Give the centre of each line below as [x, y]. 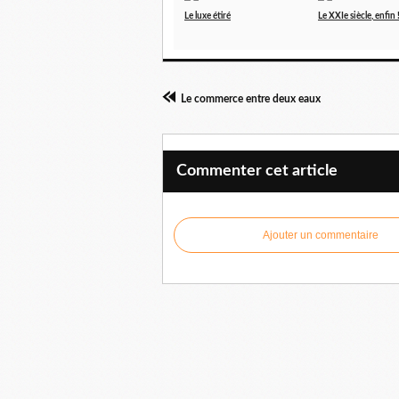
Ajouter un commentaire [321, 236]
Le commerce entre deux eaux [251, 99]
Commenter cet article [257, 171]
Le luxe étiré [208, 16]
